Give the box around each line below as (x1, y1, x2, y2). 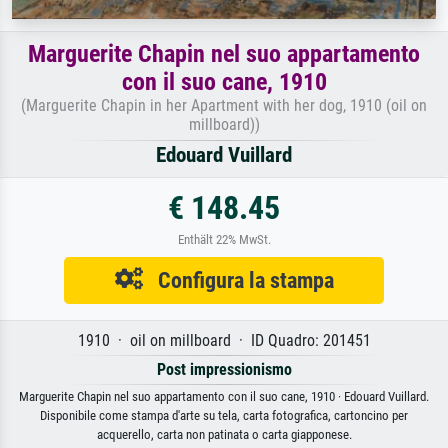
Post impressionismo (156, 360, 292, 379)
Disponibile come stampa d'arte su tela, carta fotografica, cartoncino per (40, 408, 408, 423)
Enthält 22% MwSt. (177, 232, 271, 247)
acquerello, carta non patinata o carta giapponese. (96, 427, 352, 442)
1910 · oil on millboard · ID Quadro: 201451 (77, 331, 371, 350)
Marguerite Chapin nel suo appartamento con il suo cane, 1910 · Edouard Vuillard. (19, 389, 429, 404)
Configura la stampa (142, 267, 334, 293)
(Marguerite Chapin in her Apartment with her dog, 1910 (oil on (21, 96, 427, 115)
